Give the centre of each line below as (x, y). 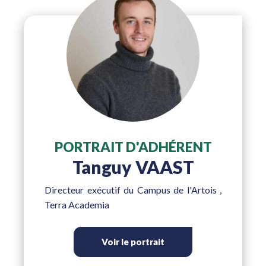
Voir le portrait (133, 242)
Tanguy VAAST (133, 167)
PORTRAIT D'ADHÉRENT (133, 147)
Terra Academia (77, 205)
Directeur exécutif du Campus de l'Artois (132, 190)
